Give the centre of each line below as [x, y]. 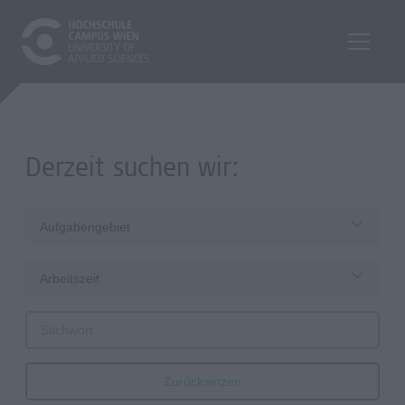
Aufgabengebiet [85, 227]
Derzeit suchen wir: [132, 170]
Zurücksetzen [202, 382]
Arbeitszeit [70, 278]
